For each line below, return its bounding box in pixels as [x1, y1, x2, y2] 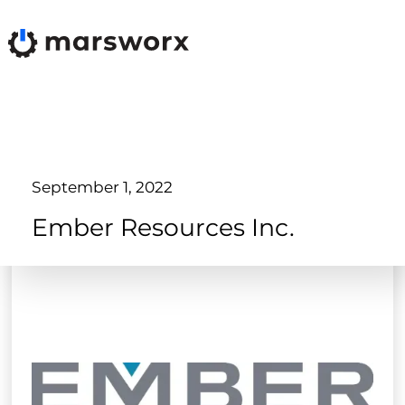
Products [150, 356, 238, 381]
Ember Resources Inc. [31, 212, 295, 243]
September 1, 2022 [31, 177, 173, 197]
